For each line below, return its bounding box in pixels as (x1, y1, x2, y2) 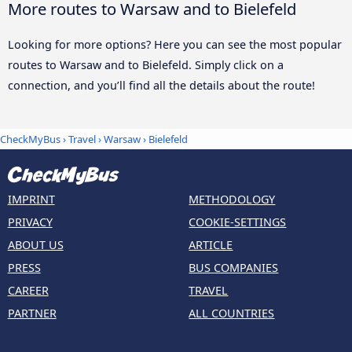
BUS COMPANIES (189, 260, 279, 276)
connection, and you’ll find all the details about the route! (8, 77, 315, 93)
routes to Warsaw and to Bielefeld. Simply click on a (8, 57, 284, 72)
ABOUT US (7, 237, 64, 253)
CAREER (7, 283, 49, 299)
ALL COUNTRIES (189, 306, 275, 321)
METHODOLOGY (189, 192, 276, 207)
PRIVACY (7, 214, 53, 230)
